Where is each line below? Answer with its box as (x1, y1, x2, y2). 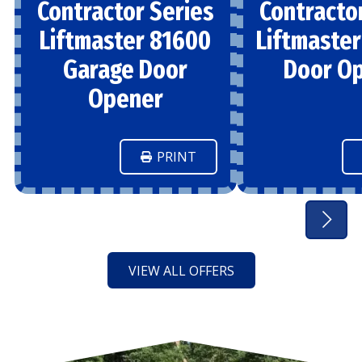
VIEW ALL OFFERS (128, 261, 234, 280)
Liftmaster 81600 (40, 24, 212, 56)
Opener (87, 82, 163, 114)
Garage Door (63, 53, 188, 85)
